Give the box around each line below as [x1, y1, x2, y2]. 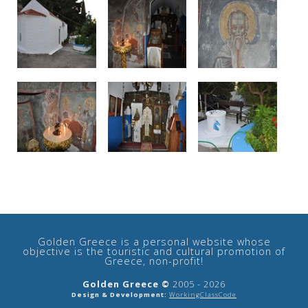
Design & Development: [71, 290, 167, 300]
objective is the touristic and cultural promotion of [23, 245, 285, 258]
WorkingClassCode [169, 290, 236, 300]
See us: [51, 176, 102, 195]
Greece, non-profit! [104, 254, 203, 268]
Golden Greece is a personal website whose [37, 235, 271, 249]
